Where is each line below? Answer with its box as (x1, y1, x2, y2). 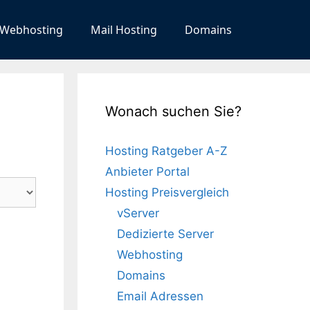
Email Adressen (117, 289, 203, 303)
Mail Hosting (91, 21, 157, 37)
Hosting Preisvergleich (105, 185, 229, 199)
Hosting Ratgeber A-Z (105, 143, 228, 158)
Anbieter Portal (105, 164, 190, 179)
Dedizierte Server (117, 226, 214, 241)
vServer (117, 206, 159, 220)
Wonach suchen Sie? (105, 102, 241, 120)
